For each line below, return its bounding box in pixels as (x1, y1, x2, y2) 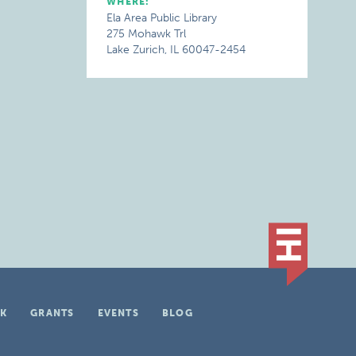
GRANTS (30, 308, 75, 319)
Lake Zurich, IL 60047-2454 (106, 43, 246, 56)
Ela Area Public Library (106, 11, 218, 25)
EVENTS (97, 308, 139, 319)
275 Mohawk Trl (106, 27, 187, 41)
